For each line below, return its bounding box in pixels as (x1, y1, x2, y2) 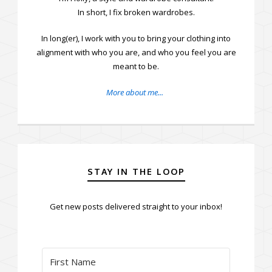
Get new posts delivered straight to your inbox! (50, 201, 222, 212)
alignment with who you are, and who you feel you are (36, 47, 236, 58)
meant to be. (113, 61, 159, 72)
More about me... (106, 87, 163, 98)
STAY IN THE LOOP (87, 166, 185, 177)
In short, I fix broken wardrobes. (77, 7, 195, 18)
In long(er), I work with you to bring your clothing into (41, 33, 231, 44)
